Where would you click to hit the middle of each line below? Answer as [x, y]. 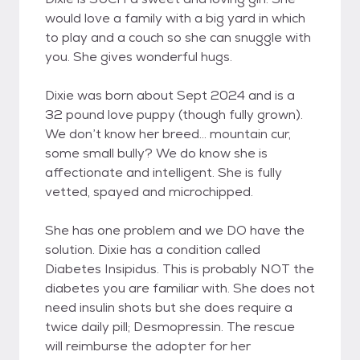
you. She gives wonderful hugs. [139, 57]
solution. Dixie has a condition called [153, 250]
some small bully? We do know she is [156, 153]
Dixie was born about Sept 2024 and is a [170, 95]
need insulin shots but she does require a [169, 307]
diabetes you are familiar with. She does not [180, 288]
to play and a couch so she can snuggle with [178, 37]
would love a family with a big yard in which [175, 18]
